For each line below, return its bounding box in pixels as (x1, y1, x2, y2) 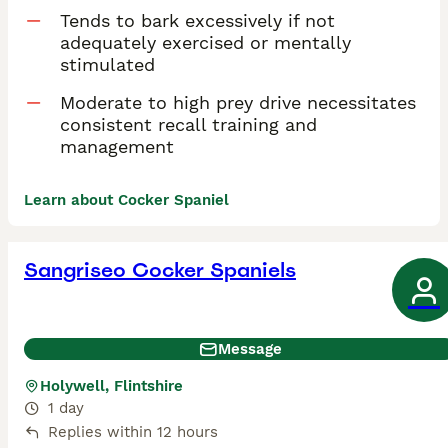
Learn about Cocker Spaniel (24, 191, 229, 210)
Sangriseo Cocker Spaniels (24, 257, 296, 284)
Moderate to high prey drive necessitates (60, 92, 416, 114)
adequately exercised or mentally (60, 32, 351, 54)
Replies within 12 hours (48, 423, 218, 442)
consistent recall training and (60, 114, 317, 136)
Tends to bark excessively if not (60, 10, 335, 32)
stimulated (60, 54, 155, 76)
